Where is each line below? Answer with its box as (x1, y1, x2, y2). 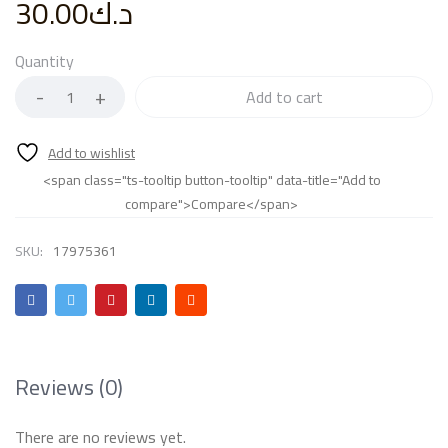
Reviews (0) (15, 366, 123, 408)
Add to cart (245, 82, 323, 112)
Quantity (15, 46, 74, 76)
